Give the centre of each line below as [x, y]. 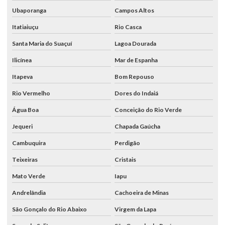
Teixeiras [25, 159]
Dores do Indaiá [136, 93]
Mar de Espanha [136, 60]
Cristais [125, 159]
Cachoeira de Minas [141, 192]
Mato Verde [29, 176]
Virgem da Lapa [135, 209]
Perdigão [127, 143]
